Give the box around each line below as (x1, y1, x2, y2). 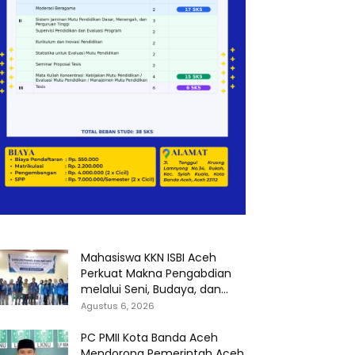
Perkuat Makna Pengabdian (81, 265, 231, 281)
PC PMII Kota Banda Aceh (81, 330, 218, 345)
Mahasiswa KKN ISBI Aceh (81, 250, 216, 265)
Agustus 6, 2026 (81, 300, 155, 312)
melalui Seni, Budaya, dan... (81, 281, 228, 297)
